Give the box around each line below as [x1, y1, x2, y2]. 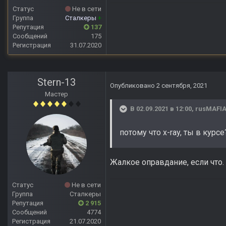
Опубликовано [110, 82, 156, 90]
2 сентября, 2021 [156, 82, 207, 90]
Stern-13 [37, 76, 76, 89]
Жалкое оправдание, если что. [110, 157, 224, 167]
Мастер [45, 90, 68, 98]
